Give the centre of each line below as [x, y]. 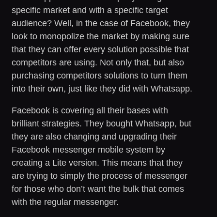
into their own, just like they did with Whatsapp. [102, 88]
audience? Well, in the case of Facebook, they [101, 23]
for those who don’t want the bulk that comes [98, 189]
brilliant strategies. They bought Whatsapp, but [101, 123]
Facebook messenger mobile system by [88, 149]
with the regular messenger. [65, 202]
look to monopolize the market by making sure [101, 36]
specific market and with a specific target [90, 10]
